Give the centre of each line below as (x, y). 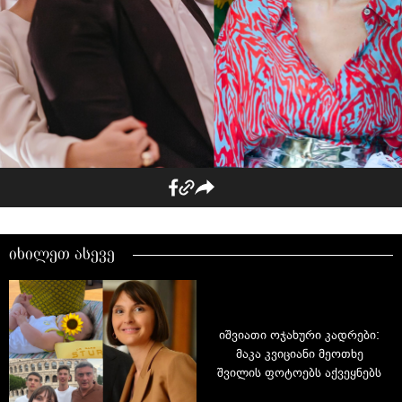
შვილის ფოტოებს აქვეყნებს (299, 373)
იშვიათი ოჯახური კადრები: (299, 335)
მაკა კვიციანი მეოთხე (299, 354)
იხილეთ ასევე (62, 256)
